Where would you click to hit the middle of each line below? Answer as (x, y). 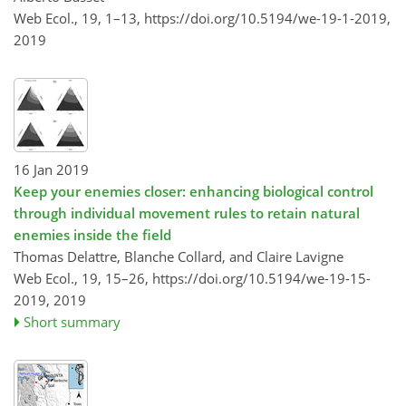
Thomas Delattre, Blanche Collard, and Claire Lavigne (179, 256)
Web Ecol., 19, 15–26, (83, 278)
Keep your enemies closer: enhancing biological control (193, 191)
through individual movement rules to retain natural (187, 213)
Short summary (72, 322)
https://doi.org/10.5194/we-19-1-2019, (267, 18)
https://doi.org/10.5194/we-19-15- (261, 278)
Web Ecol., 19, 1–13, (79, 18)
